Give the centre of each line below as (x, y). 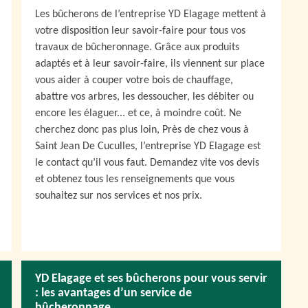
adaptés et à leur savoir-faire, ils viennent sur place (150, 64)
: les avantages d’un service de (113, 293)
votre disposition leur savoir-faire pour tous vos (140, 31)
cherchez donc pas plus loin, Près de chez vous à (142, 130)
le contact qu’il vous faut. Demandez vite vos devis (147, 163)
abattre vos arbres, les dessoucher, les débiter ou (144, 97)
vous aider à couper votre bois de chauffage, (134, 80)
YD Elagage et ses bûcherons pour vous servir (151, 279)
